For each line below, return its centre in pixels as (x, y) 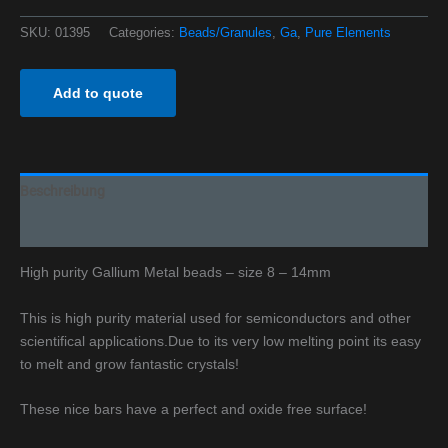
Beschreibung (62, 191)
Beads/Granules (225, 33)
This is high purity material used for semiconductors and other (215, 317)
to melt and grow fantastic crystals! (129, 363)
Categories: (144, 33)
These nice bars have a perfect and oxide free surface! (193, 409)
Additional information (89, 228)
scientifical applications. (94, 340)
